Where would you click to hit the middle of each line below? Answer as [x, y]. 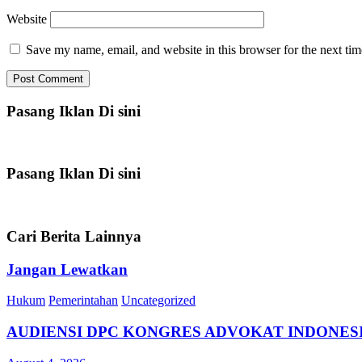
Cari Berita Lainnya [74, 236]
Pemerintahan [83, 301]
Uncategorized [158, 301]
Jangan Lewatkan [67, 269]
